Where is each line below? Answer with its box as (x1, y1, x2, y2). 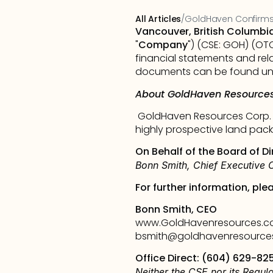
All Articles (135, 13, 182, 25)
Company (138, 38, 188, 52)
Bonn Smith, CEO (135, 202, 217, 216)
